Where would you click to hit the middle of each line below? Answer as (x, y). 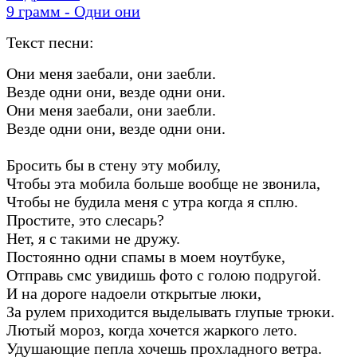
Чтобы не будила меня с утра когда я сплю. (152, 201)
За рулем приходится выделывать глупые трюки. (171, 311)
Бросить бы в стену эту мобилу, (114, 165)
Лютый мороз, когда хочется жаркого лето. (152, 330)
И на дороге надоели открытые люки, (134, 293)
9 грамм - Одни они (73, 11)
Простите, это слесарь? (85, 220)
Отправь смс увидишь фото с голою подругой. (164, 275)
